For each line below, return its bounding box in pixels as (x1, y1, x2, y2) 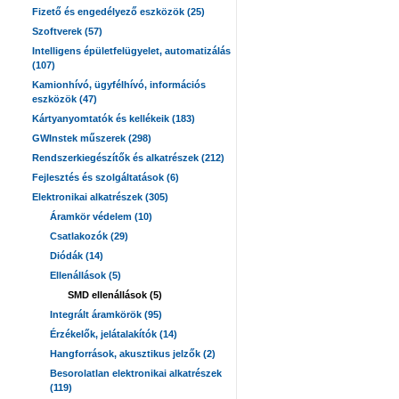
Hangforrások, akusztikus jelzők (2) (50, 348, 216, 359)
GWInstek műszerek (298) (32, 133, 151, 143)
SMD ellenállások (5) (68, 289, 162, 300)
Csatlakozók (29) (50, 231, 128, 241)
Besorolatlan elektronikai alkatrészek (50, 368, 222, 379)
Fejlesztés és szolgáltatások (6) (32, 172, 179, 183)
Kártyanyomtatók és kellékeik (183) (32, 113, 195, 124)
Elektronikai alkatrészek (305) (32, 191, 168, 202)
